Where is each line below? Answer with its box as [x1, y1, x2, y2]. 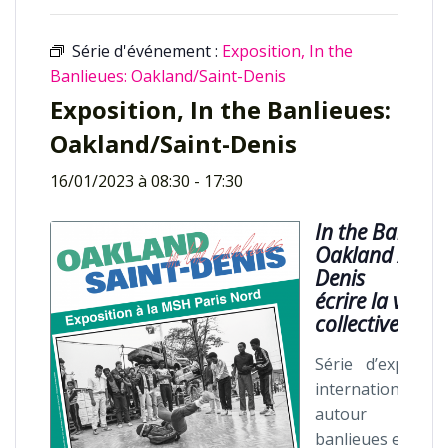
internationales [315, 377, 430, 400]
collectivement [315, 310, 446, 339]
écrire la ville [315, 287, 428, 316]
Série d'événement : [72, 40, 222, 63]
